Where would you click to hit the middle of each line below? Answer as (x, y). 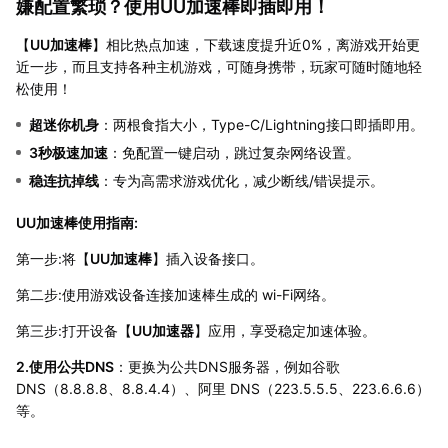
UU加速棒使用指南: (77, 223)
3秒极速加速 (68, 153)
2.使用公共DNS (65, 367)
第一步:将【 (53, 259)
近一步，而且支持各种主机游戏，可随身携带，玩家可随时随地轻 (219, 67)
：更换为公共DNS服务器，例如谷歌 (227, 367)
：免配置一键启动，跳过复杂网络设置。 (234, 153)
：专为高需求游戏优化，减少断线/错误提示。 (241, 181)
